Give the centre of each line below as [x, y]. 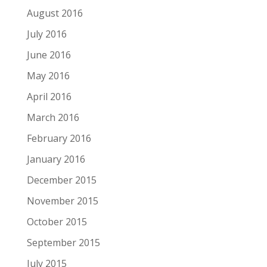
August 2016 [55, 13]
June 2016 [49, 55]
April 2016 [49, 96]
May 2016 [48, 75]
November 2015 [62, 201]
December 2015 [61, 180]
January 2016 [56, 159]
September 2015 [63, 242]
